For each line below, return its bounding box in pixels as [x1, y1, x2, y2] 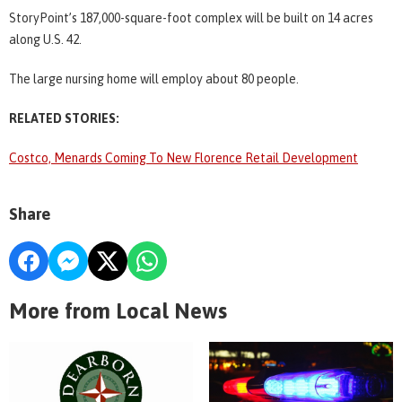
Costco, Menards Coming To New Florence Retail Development [9, 150, 358, 165]
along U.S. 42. [9, 31, 82, 47]
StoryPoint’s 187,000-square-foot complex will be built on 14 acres [9, 10, 373, 25]
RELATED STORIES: [9, 110, 119, 126]
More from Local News [9, 298, 227, 323]
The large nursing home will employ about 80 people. [9, 71, 299, 86]
